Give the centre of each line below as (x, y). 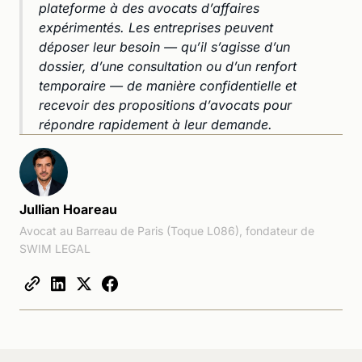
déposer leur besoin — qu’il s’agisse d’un (164, 46)
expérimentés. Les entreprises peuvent (156, 27)
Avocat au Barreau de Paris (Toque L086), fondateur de (167, 230)
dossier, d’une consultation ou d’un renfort (168, 66)
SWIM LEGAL (55, 248)
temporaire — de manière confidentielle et (168, 85)
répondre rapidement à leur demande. (156, 124)
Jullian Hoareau (68, 209)
